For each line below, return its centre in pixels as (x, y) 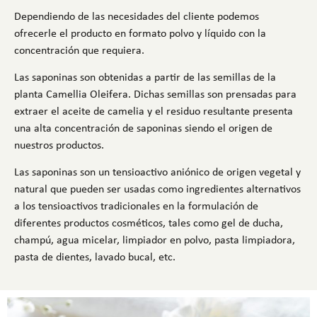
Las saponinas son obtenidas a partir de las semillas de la (145, 77)
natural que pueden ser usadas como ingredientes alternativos (157, 189)
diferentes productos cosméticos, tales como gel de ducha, (149, 223)
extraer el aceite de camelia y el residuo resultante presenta (154, 111)
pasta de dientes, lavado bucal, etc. (96, 257)
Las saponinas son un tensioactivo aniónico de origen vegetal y (157, 172)
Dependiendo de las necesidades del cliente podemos (137, 16)
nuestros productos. (59, 145)
